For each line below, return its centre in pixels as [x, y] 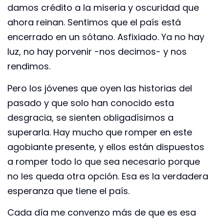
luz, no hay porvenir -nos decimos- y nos [97, 52]
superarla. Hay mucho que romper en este [100, 132]
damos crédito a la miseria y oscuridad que [103, 8]
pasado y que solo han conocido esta [91, 103]
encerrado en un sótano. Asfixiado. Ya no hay [106, 37]
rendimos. [29, 66]
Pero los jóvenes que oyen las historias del [100, 88]
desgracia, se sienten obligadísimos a [90, 117]
